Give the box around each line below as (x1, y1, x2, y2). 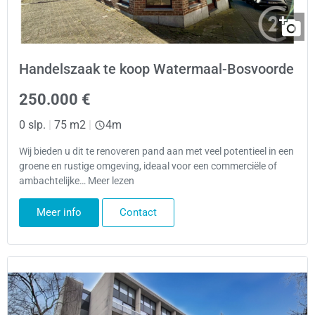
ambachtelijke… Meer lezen (19, 174, 134, 187)
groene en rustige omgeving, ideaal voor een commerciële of (19, 160, 277, 172)
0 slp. (19, 118, 46, 132)
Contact (120, 205, 157, 219)
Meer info (37, 205, 82, 219)
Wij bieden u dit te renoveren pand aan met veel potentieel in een (19, 145, 294, 157)
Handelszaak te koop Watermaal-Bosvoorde (19, 60, 294, 78)
